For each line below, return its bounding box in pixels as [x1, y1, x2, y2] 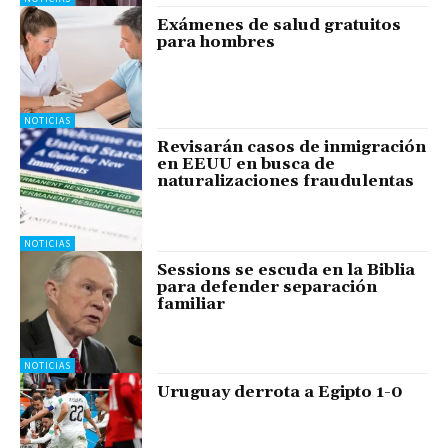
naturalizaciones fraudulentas [157, 171, 415, 192]
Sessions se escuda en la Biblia [157, 259, 416, 280]
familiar [157, 293, 226, 314]
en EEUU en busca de [157, 154, 336, 175]
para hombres [157, 31, 276, 52]
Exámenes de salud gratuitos [157, 14, 402, 35]
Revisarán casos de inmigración [157, 137, 427, 158]
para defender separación [157, 276, 378, 297]
